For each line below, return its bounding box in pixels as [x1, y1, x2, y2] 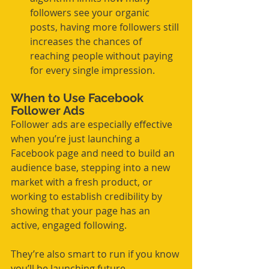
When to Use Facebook [11, 91, 147, 106]
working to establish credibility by [11, 190, 165, 204]
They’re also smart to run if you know [11, 247, 181, 261]
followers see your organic [30, 6, 152, 20]
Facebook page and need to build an [11, 147, 177, 160]
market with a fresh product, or [11, 175, 155, 189]
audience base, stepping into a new [11, 161, 172, 175]
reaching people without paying [30, 49, 175, 63]
